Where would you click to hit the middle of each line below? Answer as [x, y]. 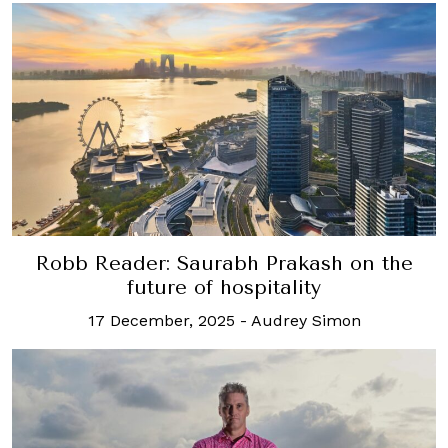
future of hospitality [224, 287]
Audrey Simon [305, 320]
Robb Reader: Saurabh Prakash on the [224, 263]
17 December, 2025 [161, 320]
